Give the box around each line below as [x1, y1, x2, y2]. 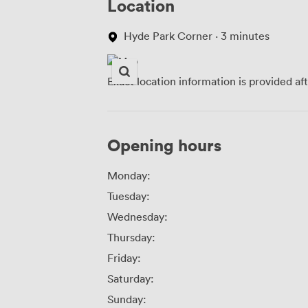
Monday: [107, 168, 151, 182]
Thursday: [107, 230, 155, 244]
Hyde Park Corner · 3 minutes [124, 28, 269, 43]
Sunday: [107, 291, 146, 306]
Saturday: [107, 271, 154, 285]
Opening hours [107, 133, 221, 155]
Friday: [107, 250, 141, 265]
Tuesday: [107, 188, 150, 203]
